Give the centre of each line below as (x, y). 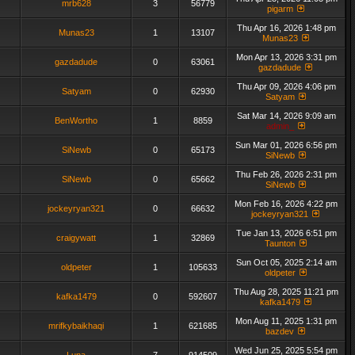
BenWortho (76, 120)
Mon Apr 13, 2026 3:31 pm (286, 57)
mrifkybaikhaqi (76, 326)
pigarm (280, 9)
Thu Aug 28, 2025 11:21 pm (286, 292)
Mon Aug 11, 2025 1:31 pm (286, 321)
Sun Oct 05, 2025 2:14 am (286, 262)
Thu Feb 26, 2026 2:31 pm (286, 174)
